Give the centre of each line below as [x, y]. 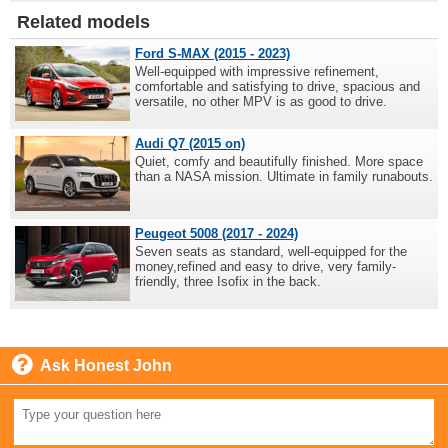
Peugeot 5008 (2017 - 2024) [216, 234]
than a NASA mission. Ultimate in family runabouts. [284, 177]
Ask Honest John [106, 366]
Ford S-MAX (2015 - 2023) [212, 54]
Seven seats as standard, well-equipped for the [271, 252]
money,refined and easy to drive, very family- [265, 267]
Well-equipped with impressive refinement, [257, 72]
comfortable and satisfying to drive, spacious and [277, 87]
